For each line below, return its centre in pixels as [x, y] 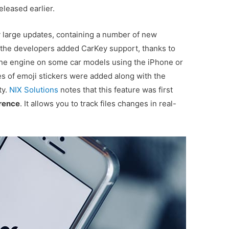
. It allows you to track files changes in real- [98, 103]
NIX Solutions [34, 89]
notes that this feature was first [116, 89]
